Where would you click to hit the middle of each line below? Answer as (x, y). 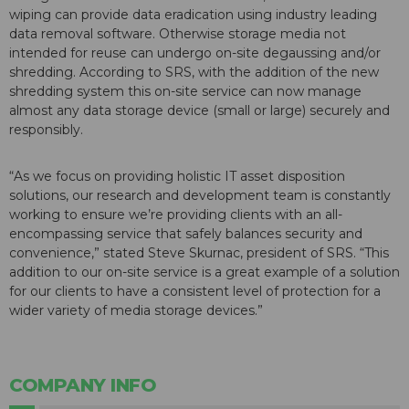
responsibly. (46, 130)
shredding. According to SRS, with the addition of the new (194, 73)
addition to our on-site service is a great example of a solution (204, 273)
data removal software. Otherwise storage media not (178, 34)
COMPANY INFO (83, 386)
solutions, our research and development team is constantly (200, 196)
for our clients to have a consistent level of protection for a (195, 292)
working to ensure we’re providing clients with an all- (176, 215)
